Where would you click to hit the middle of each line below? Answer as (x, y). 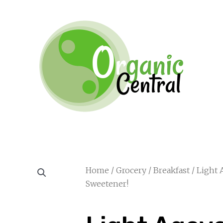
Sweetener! (107, 183)
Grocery (131, 170)
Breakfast (171, 170)
